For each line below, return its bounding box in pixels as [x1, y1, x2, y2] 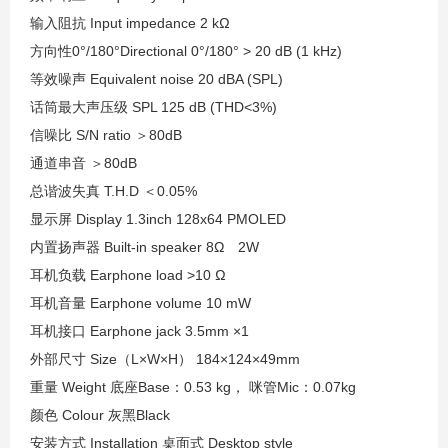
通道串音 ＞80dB [30, 155, 137, 171]
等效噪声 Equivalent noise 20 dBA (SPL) [30, 71, 283, 87]
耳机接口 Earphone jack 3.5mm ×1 [30, 323, 249, 339]
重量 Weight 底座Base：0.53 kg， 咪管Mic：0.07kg [30, 379, 356, 395]
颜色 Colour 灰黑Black [30, 407, 170, 423]
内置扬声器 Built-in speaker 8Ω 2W [30, 239, 259, 255]
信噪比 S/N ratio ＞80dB [30, 127, 182, 143]
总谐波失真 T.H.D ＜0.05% [30, 183, 197, 199]
